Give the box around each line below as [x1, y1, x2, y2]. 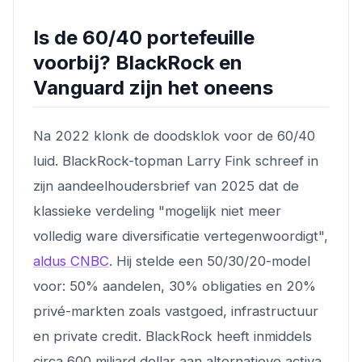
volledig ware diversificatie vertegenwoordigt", [33, 227, 328, 244]
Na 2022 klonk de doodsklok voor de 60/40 [33, 127, 315, 144]
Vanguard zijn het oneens [33, 75, 273, 99]
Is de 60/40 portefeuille [33, 25, 255, 49]
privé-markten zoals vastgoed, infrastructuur [33, 302, 318, 319]
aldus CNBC [33, 252, 109, 269]
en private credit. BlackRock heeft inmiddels [33, 327, 312, 344]
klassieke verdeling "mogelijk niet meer [33, 202, 281, 219]
